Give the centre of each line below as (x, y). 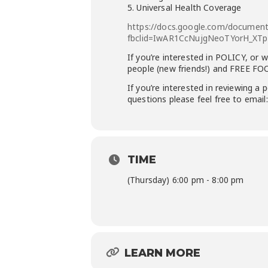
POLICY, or (237, 57)
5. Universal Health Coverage (185, 7)
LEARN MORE (162, 253)
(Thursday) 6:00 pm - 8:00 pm (186, 180)
